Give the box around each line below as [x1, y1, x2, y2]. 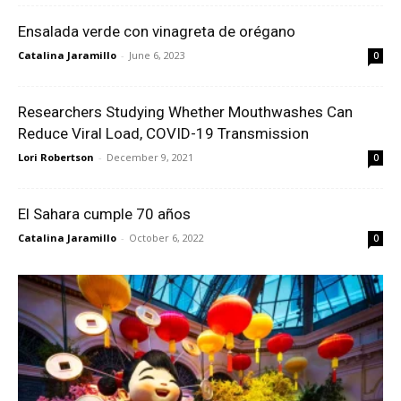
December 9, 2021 [107, 150, 193, 165]
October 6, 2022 [129, 231, 204, 245]
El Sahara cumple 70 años [18, 205, 191, 224]
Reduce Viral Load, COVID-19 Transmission [18, 124, 309, 143]
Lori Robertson [18, 150, 94, 165]
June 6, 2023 [129, 48, 185, 63]
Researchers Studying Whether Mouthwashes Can [18, 103, 353, 122]
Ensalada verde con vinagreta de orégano [18, 22, 295, 41]
